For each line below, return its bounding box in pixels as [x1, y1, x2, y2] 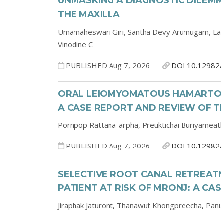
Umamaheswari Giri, [58, 27, 128, 37]
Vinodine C [58, 39, 93, 49]
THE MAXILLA [58, 9, 120, 20]
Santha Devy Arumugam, [128, 27, 213, 37]
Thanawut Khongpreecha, [117, 200, 206, 210]
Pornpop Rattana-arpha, [58, 120, 142, 130]
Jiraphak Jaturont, [58, 200, 117, 210]
